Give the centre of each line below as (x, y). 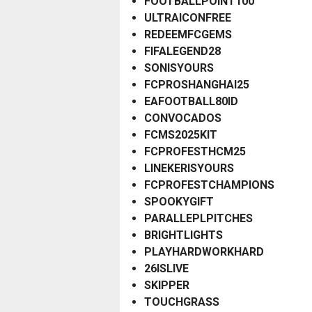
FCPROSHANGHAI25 (197, 85)
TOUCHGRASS (182, 302)
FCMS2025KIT (181, 135)
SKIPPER (167, 286)
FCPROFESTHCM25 (195, 152)
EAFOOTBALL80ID (191, 102)
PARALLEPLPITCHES (198, 219)
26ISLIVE (166, 269)
